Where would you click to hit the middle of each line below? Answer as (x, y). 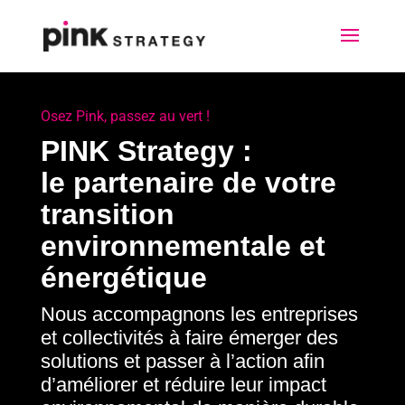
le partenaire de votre (188, 183)
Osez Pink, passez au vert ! (125, 116)
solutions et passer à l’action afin (182, 361)
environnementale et (183, 246)
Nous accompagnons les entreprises (199, 314)
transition (107, 214)
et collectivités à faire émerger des (189, 338)
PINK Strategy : (146, 151)
